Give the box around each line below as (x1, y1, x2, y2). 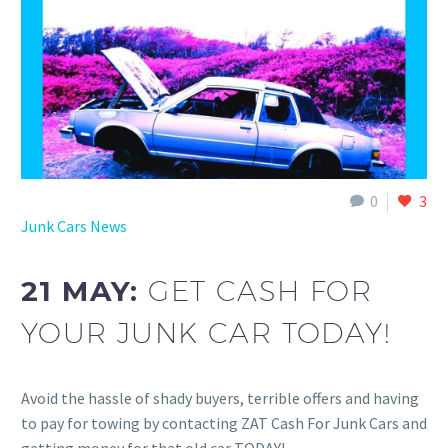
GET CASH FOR (148, 274, 373, 308)
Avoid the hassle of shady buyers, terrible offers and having (21, 387, 419, 408)
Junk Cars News (21, 215, 127, 236)
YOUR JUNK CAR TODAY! (21, 316, 390, 350)
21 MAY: (21, 274, 149, 309)
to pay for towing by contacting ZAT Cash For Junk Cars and (21, 412, 427, 433)
